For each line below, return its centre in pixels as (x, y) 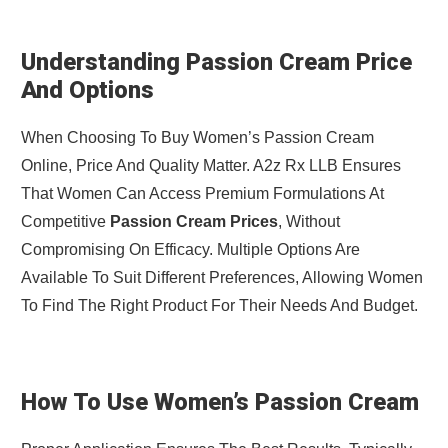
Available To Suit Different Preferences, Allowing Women (221, 278)
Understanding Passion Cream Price (216, 62)
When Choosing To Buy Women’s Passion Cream (197, 138)
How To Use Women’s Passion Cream (219, 402)
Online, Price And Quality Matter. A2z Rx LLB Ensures (210, 166)
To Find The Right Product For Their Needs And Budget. (219, 306)
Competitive (65, 222)
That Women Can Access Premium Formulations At (202, 194)
